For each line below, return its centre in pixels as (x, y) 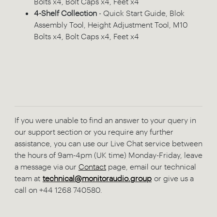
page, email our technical (151, 166)
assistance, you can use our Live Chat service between (108, 143)
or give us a (173, 178)
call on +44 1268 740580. (58, 190)
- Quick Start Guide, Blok (141, 13)
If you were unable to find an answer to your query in (105, 120)
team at (29, 178)
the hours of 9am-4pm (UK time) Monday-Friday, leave (108, 155)
